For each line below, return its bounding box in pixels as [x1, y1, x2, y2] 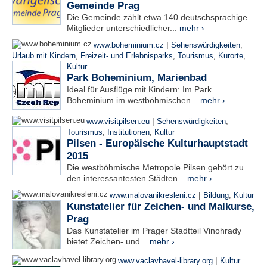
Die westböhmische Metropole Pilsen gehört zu [67, 163, 244, 172]
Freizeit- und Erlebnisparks [80, 52, 173, 60]
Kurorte [218, 52, 243, 60]
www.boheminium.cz [94, 41, 164, 49]
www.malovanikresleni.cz [110, 191, 196, 200]
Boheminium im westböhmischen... [67, 95, 200, 105]
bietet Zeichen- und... [67, 237, 150, 246]
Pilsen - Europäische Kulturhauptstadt [67, 138, 248, 149]
